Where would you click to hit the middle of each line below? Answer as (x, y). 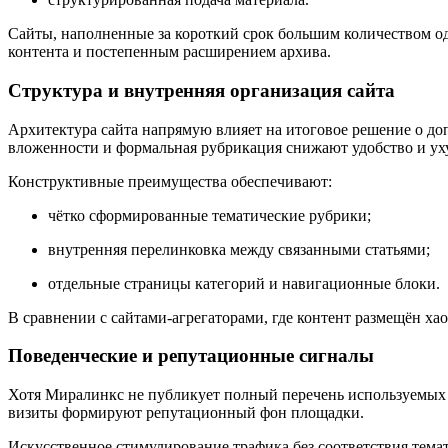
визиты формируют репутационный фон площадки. (186, 412)
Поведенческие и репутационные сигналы (191, 356)
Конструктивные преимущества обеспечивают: (170, 181)
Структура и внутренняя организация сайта (201, 90)
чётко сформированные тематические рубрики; (209, 215)
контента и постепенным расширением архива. (169, 52)
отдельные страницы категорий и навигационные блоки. (244, 283)
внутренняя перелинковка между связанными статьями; (239, 249)
